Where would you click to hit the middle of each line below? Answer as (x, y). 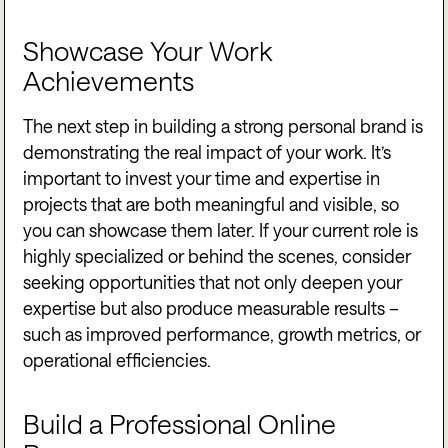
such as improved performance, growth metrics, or (222, 334)
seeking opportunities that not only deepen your (213, 282)
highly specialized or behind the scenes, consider (217, 256)
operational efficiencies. (117, 360)
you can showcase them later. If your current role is (221, 230)
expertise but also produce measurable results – (211, 308)
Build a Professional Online (180, 424)
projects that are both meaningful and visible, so (211, 204)
